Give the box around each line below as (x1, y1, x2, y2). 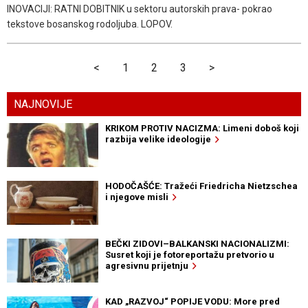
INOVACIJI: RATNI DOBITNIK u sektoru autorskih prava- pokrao (7, 3, 272, 15)
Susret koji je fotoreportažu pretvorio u (104, 249, 274, 260)
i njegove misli (104, 191, 173, 202)
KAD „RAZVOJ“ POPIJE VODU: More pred (104, 296, 280, 307)
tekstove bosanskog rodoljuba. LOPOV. (7, 19, 173, 30)
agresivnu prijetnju (104, 260, 192, 271)
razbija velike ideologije (104, 133, 215, 144)
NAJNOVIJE (14, 97, 72, 111)
